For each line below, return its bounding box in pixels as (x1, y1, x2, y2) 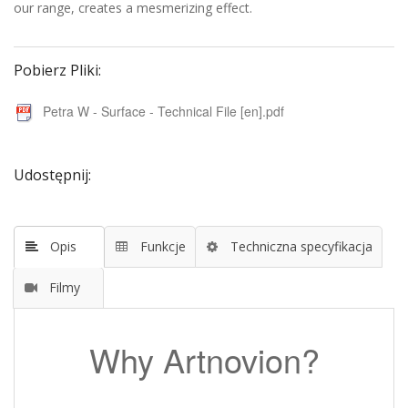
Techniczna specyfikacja (227, 238, 372, 256)
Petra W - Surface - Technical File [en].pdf (43, 102, 284, 121)
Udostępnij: (14, 165, 91, 186)
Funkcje (136, 238, 186, 256)
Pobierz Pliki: (14, 60, 101, 81)
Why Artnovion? (88, 336, 320, 383)
